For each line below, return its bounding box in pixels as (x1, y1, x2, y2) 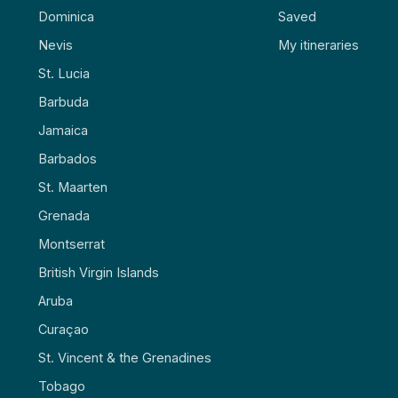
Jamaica (37, 123, 88, 139)
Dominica (37, 9, 94, 25)
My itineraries (278, 37, 360, 53)
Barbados (37, 151, 97, 167)
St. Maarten (37, 179, 107, 195)
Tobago (37, 378, 85, 394)
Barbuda (37, 94, 89, 110)
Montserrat (37, 236, 105, 252)
